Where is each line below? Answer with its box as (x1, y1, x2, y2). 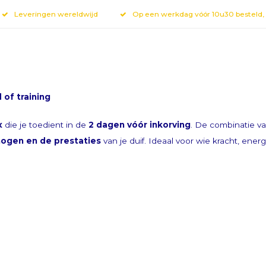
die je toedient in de (2, 120, 88, 129)
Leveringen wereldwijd (14, 9, 98, 18)
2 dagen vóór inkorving (88, 120, 191, 129)
